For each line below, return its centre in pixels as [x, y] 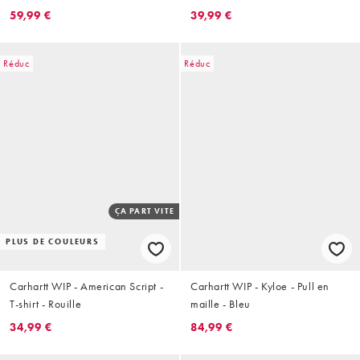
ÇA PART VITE [144, 211]
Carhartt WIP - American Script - [87, 286]
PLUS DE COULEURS [53, 242]
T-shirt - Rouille [46, 304]
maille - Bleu [221, 304]
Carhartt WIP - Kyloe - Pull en [260, 286]
